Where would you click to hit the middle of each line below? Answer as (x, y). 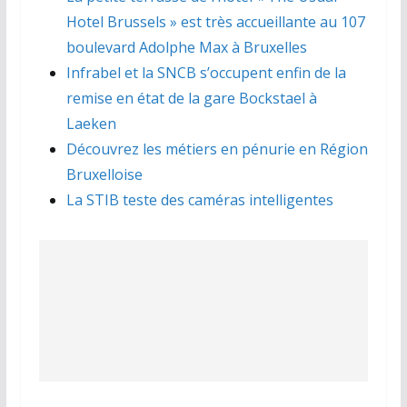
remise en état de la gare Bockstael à (191, 99)
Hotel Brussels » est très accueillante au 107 (215, 22)
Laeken (91, 124)
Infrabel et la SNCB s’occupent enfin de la (206, 73)
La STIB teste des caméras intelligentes (199, 200)
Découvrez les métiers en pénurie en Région (217, 149)
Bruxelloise (104, 175)
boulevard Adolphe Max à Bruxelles (186, 48)
